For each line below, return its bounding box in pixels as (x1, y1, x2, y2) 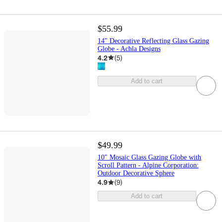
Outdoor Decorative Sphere (97, 169, 174, 177)
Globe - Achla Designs (97, 45, 161, 53)
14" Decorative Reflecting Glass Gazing (97, 37, 209, 45)
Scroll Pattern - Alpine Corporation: (97, 162, 199, 169)
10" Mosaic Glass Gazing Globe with (97, 154, 201, 162)
